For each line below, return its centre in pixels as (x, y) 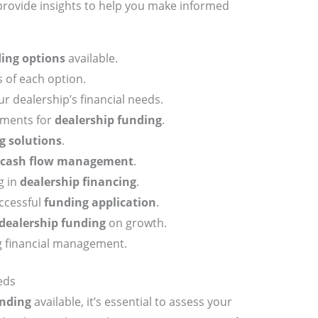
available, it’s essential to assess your (131, 302)
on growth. (136, 223)
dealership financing (78, 182)
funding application (100, 203)
